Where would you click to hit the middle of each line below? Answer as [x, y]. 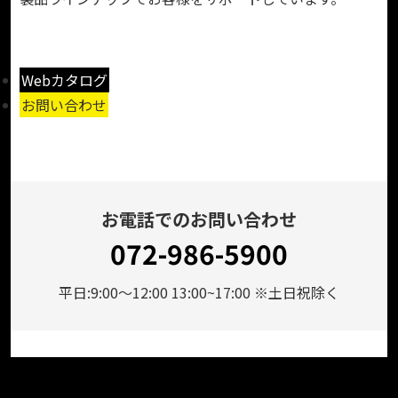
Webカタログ [64, 80]
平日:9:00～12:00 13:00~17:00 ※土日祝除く [199, 292]
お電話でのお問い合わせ [199, 219]
